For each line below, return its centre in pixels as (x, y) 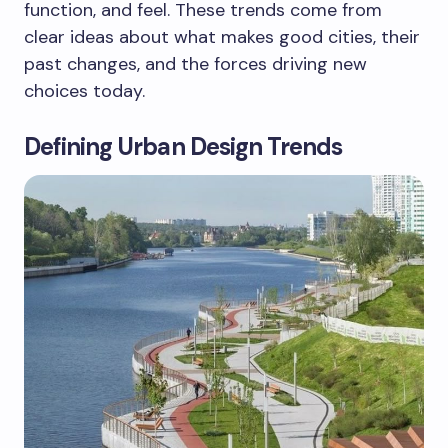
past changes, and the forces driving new (195, 63)
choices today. (84, 90)
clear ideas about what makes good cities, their (222, 36)
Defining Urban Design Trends (183, 146)
